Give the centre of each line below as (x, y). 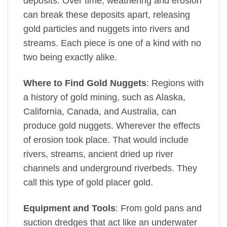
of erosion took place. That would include (106, 140)
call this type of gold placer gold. (88, 183)
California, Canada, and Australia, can (100, 112)
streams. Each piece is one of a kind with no (112, 43)
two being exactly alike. (70, 58)
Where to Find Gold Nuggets (85, 83)
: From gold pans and (159, 209)
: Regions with (175, 83)
